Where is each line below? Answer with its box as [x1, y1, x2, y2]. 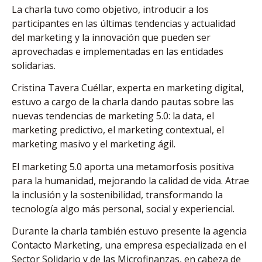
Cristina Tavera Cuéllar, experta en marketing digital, [12, 81, 244, 95]
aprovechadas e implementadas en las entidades [12, 44, 223, 58]
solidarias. [12, 58, 56, 72]
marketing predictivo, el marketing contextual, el [12, 123, 224, 137]
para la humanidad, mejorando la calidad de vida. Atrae [12, 174, 249, 187]
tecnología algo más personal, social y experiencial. [12, 202, 235, 215]
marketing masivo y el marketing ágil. [12, 137, 175, 151]
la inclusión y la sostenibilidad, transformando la [12, 188, 223, 201]
